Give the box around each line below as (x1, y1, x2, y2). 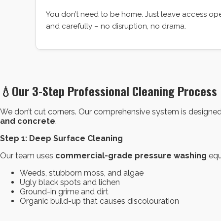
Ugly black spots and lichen (20, 177, 120, 187)
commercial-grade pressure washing (55, 150, 207, 160)
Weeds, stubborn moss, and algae (20, 168, 144, 178)
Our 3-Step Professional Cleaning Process (12, 82, 217, 100)
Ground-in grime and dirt (20, 186, 109, 196)
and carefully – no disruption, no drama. (46, 22, 186, 31)
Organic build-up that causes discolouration (20, 196, 179, 206)
